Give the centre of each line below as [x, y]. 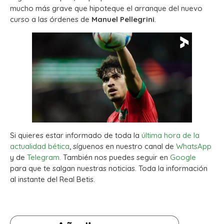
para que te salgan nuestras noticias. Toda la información [109, 168]
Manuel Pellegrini [123, 19]
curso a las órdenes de [51, 19]
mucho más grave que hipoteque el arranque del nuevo [106, 8]
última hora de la [170, 135]
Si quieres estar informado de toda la [76, 135]
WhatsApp [194, 146]
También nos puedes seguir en [115, 157]
